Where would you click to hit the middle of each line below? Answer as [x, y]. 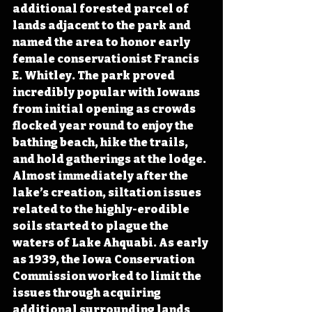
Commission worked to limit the [108, 276]
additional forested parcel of [102, 8]
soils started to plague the [92, 226]
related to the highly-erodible [102, 209]
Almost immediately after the [101, 175]
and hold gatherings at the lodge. [110, 159]
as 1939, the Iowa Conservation [104, 259]
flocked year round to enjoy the [104, 125]
